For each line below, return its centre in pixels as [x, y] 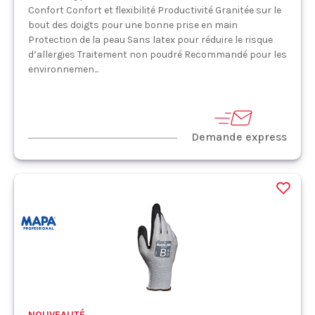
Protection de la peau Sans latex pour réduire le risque [150, 39]
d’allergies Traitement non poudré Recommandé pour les [157, 54]
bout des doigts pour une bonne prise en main [133, 25]
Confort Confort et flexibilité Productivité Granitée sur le [155, 10]
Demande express [239, 136]
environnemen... [63, 69]
